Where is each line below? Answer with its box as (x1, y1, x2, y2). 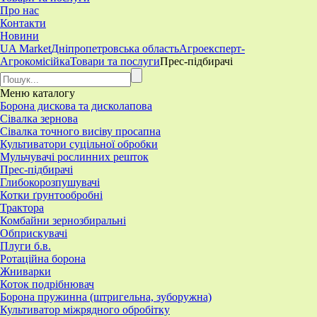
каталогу (30, 86, 75, 99)
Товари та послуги (70, 54, 160, 67)
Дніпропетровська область (51, 42, 179, 54)
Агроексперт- (179, 42, 245, 54)
